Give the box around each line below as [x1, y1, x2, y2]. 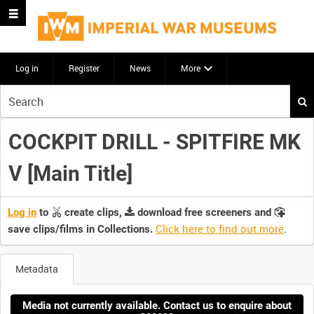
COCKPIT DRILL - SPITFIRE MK [8, 129, 301, 154]
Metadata [15, 262, 58, 276]
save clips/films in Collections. [8, 223, 153, 236]
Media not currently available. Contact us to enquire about [22, 299, 292, 312]
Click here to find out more [156, 221, 284, 236]
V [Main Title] [8, 161, 132, 186]
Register [69, 62, 100, 74]
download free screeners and [135, 206, 274, 219]
